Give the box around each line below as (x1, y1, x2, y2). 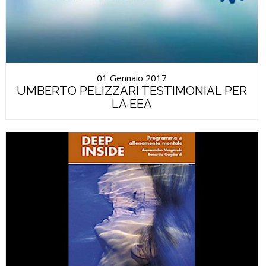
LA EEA (111, 96, 152, 111)
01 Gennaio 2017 (96, 71, 167, 84)
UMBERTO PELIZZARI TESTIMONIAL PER (16, 83, 247, 98)
